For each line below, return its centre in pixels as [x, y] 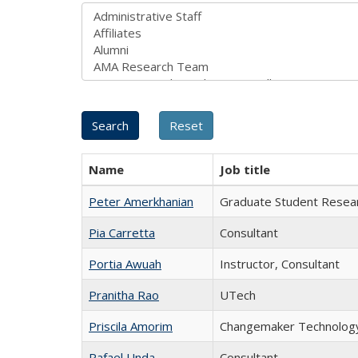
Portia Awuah [125, 264]
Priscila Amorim [131, 326]
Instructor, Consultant [280, 264]
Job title [245, 169]
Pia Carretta [122, 233]
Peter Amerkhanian [141, 201]
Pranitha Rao [124, 295]
